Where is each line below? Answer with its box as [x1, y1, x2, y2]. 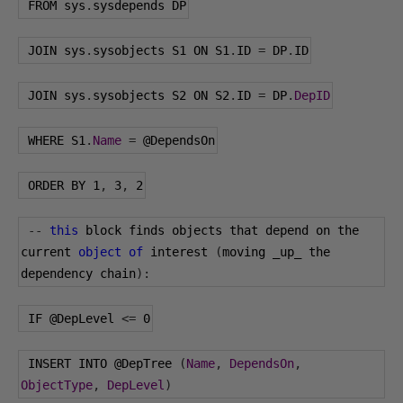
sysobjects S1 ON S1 [93, 43, 229, 58]
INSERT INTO [28, 356, 114, 371]
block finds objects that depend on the [78, 223, 359, 237]
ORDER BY [28, 178, 93, 193]
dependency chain [21, 266, 136, 281]
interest [143, 245, 215, 259]
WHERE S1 [28, 133, 85, 148]
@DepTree [114, 356, 172, 371]
